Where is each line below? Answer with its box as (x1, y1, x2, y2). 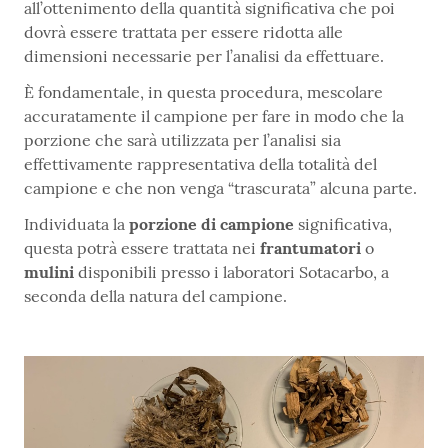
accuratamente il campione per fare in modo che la (24, 106, 404, 127)
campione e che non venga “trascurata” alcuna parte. (24, 178, 417, 199)
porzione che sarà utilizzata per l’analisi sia (24, 130, 341, 151)
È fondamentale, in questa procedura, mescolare (24, 82, 383, 103)
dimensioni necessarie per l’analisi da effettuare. (24, 46, 384, 67)
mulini (24, 262, 78, 283)
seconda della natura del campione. (24, 286, 287, 307)
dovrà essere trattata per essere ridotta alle (24, 22, 343, 43)
